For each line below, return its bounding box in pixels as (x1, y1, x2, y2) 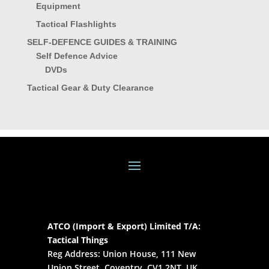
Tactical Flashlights (35, 19, 116, 29)
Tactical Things (47, 234, 108, 246)
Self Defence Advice (35, 50, 118, 61)
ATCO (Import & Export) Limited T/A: (47, 220, 201, 232)
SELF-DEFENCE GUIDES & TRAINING (26, 37, 177, 47)
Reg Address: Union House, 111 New (47, 248, 196, 260)
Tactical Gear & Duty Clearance (26, 82, 154, 92)
